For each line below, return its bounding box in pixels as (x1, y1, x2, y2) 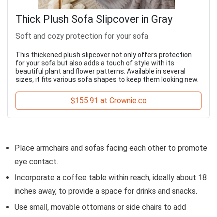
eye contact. (15, 156, 58, 166)
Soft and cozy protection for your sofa (15, 31, 148, 41)
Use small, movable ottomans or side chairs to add (15, 202, 186, 212)
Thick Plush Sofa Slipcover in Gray (15, 13, 172, 25)
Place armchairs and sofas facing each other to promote (15, 143, 207, 153)
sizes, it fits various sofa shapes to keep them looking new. (15, 75, 199, 83)
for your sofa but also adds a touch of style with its (15, 59, 174, 67)
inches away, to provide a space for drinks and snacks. (15, 186, 197, 196)
